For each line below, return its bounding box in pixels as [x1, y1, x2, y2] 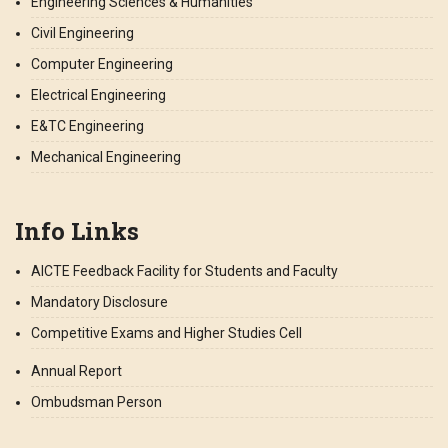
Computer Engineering [31, 55, 173, 72]
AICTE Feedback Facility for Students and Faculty [31, 262, 338, 279]
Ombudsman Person [31, 393, 162, 410]
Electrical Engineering [31, 86, 166, 103]
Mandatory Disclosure [31, 293, 168, 310]
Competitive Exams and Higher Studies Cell [31, 324, 302, 341]
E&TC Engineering [31, 117, 144, 134]
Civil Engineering [31, 24, 134, 41]
